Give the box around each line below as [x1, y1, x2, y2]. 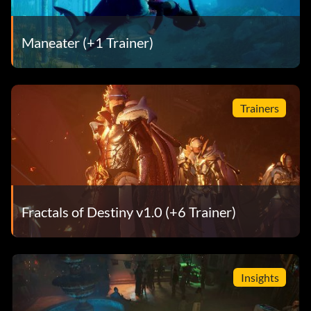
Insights [240, 270, 279, 284]
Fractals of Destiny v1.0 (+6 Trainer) [22, 203, 236, 220]
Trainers [239, 101, 279, 115]
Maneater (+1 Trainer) [22, 33, 153, 51]
